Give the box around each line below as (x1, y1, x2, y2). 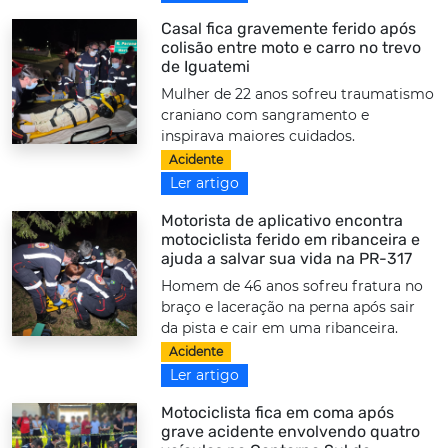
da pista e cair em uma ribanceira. (161, 319, 399, 338)
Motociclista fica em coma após (161, 403, 395, 423)
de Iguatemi (161, 56, 251, 76)
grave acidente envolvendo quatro (161, 422, 421, 442)
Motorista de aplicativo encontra (161, 211, 404, 231)
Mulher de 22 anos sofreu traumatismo (161, 84, 435, 103)
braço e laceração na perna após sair (161, 298, 416, 317)
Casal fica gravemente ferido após (161, 18, 417, 38)
